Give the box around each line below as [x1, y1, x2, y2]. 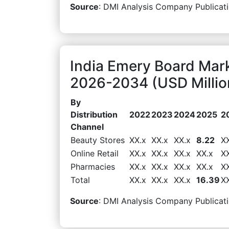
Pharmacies [71, 161, 115, 172]
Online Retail [71, 148, 119, 158]
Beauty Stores [71, 134, 125, 145]
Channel [71, 121, 104, 132]
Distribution [71, 109, 118, 120]
